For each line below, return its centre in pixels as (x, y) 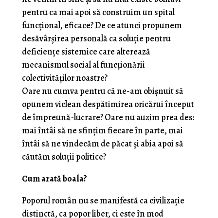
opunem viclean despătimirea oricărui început (108, 104)
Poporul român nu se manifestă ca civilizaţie (103, 200)
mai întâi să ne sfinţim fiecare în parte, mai (102, 130)
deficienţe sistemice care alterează (86, 52)
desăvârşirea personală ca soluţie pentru (96, 38)
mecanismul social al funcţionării (83, 65)
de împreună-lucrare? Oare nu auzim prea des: (108, 117)
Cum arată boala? (54, 179)
